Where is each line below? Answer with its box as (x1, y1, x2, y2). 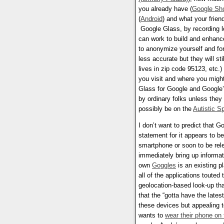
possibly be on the (138, 105, 193, 113)
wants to (138, 211, 165, 219)
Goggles (152, 161, 176, 169)
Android (140, 15, 162, 23)
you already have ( (138, 5, 192, 13)
